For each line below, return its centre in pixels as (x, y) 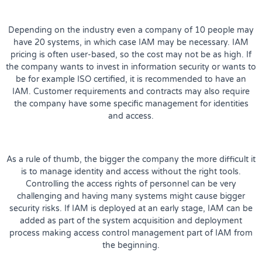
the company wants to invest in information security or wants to (131, 67)
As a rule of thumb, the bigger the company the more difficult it (131, 159)
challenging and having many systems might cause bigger (131, 196)
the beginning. (131, 245)
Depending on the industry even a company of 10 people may (131, 30)
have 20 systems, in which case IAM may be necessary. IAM (131, 42)
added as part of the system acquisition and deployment (131, 220)
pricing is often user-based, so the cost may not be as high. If (131, 54)
